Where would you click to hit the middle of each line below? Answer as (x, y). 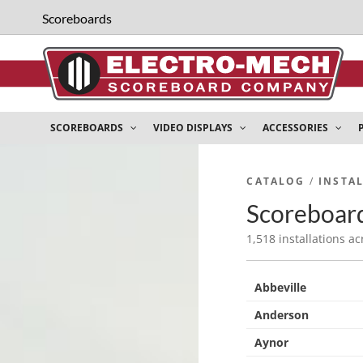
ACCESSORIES (297, 128)
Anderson (282, 315)
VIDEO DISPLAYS (194, 128)
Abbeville (281, 287)
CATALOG (276, 181)
